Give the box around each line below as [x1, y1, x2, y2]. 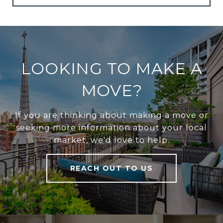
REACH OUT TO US [70, 163, 153, 173]
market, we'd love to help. [53, 135, 170, 145]
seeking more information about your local [16, 122, 207, 132]
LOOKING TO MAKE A [20, 58, 203, 78]
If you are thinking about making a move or [14, 110, 209, 120]
